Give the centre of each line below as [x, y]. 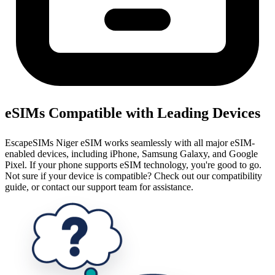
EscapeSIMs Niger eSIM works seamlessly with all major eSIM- [130, 143]
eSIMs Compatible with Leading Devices [133, 113]
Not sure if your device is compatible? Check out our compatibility [134, 176]
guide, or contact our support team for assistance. [99, 187]
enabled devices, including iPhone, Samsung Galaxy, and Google [131, 154]
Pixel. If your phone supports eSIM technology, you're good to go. [133, 165]
